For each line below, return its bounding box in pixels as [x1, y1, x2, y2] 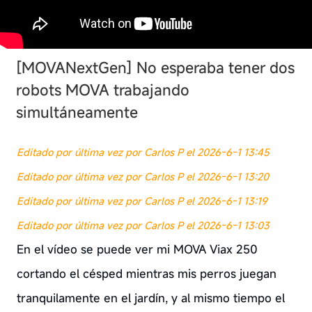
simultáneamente [16, 102, 138, 122]
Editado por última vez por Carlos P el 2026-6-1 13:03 [16, 218, 270, 232]
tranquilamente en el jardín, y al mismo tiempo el [16, 290, 285, 306]
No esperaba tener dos [136, 57, 295, 77]
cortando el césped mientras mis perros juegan [16, 265, 276, 281]
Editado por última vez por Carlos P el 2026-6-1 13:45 [16, 145, 270, 159]
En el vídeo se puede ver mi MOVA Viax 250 [16, 241, 258, 257]
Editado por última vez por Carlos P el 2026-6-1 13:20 [16, 169, 269, 183]
